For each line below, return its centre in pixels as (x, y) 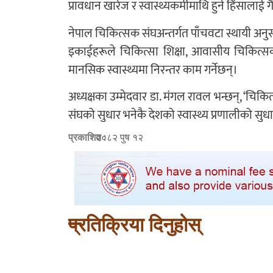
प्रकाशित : (87, 138)
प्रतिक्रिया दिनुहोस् (134, 225)
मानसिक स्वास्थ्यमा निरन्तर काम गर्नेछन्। (153, 70)
